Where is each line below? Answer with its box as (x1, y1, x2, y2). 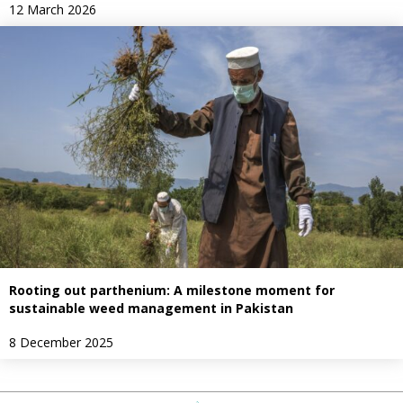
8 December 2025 (9, 334, 113, 352)
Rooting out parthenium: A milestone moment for (9, 282, 335, 300)
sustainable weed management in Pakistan (9, 300, 293, 318)
